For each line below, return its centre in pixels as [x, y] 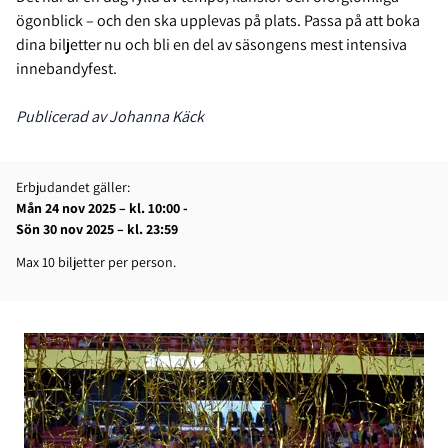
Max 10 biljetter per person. [96, 262]
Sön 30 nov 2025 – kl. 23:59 [98, 229]
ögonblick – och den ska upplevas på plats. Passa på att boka [218, 21]
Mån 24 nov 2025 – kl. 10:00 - [103, 208]
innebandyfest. [66, 69]
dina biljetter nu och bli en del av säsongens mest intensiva [211, 45]
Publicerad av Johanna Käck [110, 117]
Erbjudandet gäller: [73, 187]
